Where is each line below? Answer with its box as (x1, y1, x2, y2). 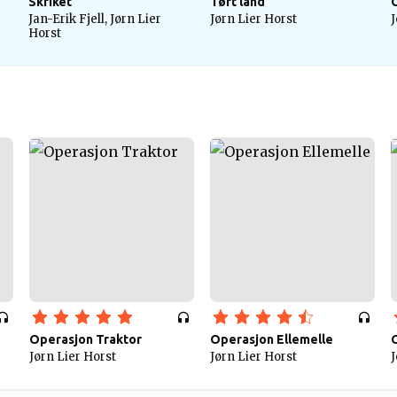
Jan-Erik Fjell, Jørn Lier (28, 12, 161, 27)
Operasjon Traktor (29, 332, 142, 346)
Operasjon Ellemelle (210, 332, 333, 346)
